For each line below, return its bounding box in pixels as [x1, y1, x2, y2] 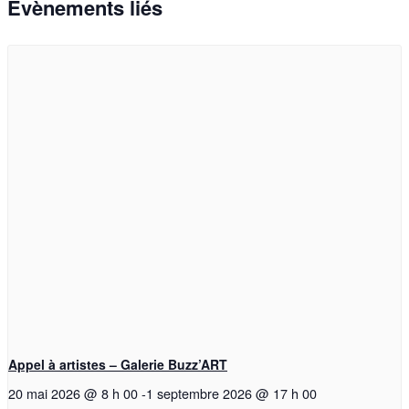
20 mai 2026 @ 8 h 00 [8, 383, 138, 404]
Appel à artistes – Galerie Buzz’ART [8, 355, 227, 374]
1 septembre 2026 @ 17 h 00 [146, 383, 317, 404]
